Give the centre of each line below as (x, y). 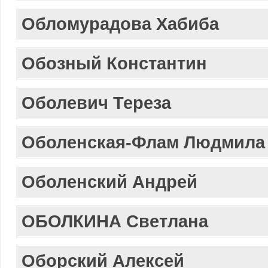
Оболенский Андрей (109, 182)
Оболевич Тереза (96, 103)
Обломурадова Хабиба (120, 24)
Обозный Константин (114, 63)
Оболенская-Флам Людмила (143, 142)
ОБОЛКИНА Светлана (115, 221)
